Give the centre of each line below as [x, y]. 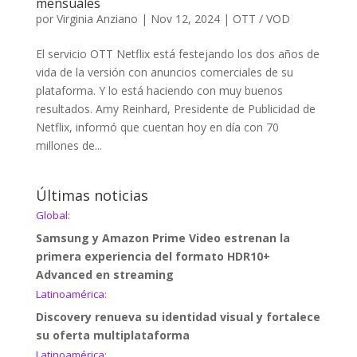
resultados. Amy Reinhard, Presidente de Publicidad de [175, 108]
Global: [53, 215]
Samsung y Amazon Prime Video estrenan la [163, 237]
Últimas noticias [92, 195]
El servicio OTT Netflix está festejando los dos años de [177, 53]
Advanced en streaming [104, 274]
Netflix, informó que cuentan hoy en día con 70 [157, 127]
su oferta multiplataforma [112, 335]
